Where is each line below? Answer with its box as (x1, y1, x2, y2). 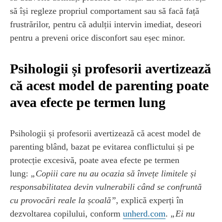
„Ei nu (170, 208, 195, 219)
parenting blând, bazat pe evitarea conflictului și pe (10, 141, 194, 152)
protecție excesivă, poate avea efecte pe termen (10, 155, 179, 165)
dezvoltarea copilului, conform (10, 208, 123, 219)
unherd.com (123, 208, 166, 219)
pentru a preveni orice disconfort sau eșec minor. (10, 32, 185, 43)
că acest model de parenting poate (10, 77, 209, 93)
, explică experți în (116, 195, 183, 205)
